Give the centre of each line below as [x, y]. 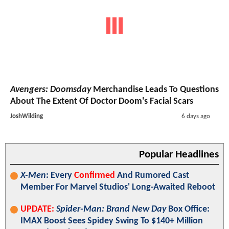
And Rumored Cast [152, 175]
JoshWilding [27, 116]
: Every [60, 175]
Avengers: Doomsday [51, 89]
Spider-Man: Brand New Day [111, 209]
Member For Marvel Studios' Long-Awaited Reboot [118, 187]
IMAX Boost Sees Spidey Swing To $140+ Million [112, 221]
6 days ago [196, 116]
